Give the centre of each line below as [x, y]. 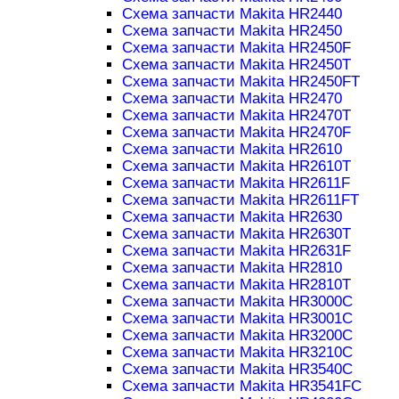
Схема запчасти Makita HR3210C [237, 353]
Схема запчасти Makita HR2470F [236, 133]
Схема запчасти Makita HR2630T [236, 234]
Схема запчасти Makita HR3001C [237, 319]
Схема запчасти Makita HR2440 [232, 14]
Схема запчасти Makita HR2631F [236, 251]
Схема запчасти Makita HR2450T [236, 65]
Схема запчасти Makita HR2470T [236, 116]
